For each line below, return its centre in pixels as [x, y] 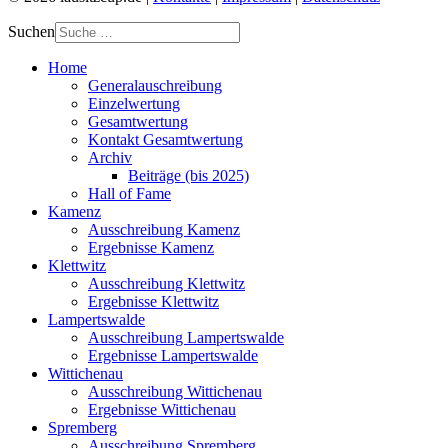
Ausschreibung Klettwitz [166, 283]
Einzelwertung [134, 103]
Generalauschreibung [155, 85]
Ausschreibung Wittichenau [175, 391]
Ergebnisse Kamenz [151, 247]
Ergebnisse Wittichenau [162, 409]
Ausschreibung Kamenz [164, 229]
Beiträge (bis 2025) [188, 175]
